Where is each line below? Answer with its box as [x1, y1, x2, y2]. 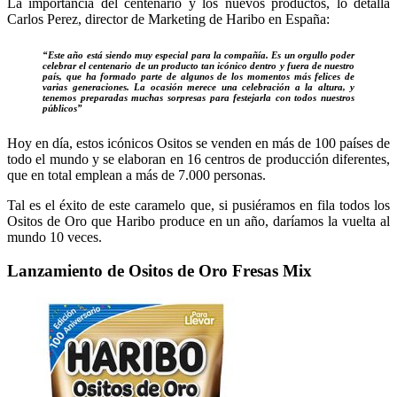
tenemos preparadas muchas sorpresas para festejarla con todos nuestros [43, 91, 354, 103]
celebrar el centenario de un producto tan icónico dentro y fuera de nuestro [43, 59, 354, 71]
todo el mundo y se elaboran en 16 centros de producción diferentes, [7, 151, 390, 167]
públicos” [43, 102, 82, 113]
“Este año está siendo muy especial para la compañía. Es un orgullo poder [43, 49, 354, 60]
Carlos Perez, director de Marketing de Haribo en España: [7, 11, 330, 27]
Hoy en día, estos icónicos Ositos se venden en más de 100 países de [7, 135, 390, 151]
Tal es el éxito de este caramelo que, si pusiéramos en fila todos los [7, 197, 390, 213]
